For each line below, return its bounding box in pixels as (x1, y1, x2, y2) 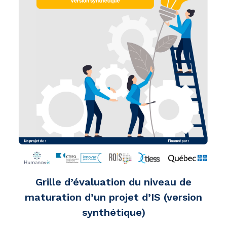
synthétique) (82, 206, 145, 219)
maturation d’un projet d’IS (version (25, 191, 202, 204)
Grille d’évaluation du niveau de (35, 176, 192, 188)
